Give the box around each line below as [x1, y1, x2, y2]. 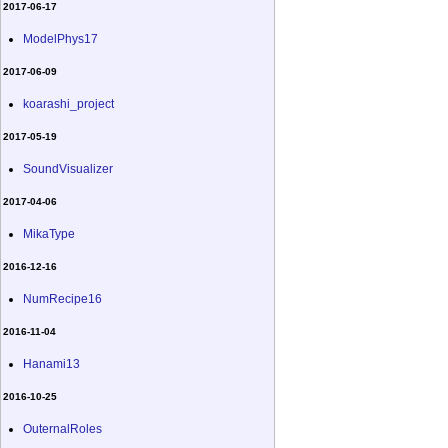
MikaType [23, 226, 75, 241]
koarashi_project [23, 96, 114, 111]
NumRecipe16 [23, 291, 102, 306]
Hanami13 [23, 356, 80, 371]
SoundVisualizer [23, 161, 113, 176]
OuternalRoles [23, 421, 102, 436]
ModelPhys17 [23, 31, 98, 46]
